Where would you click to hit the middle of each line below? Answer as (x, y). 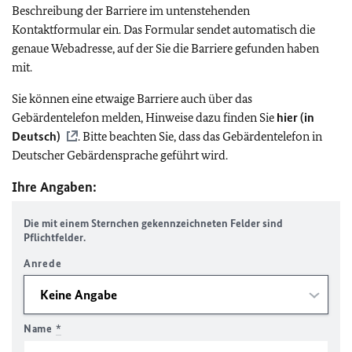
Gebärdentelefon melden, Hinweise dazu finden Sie (144, 117)
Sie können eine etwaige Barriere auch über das (132, 99)
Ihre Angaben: (54, 187)
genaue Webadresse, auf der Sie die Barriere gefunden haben (165, 48)
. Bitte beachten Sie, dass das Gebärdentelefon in (200, 136)
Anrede (43, 264)
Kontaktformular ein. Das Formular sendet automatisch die (163, 29)
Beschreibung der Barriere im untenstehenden (131, 11)
